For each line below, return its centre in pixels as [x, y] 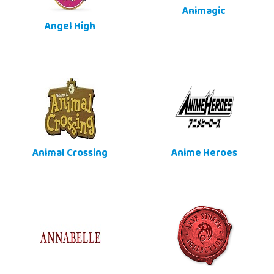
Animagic [204, 13]
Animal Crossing [70, 154]
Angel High [70, 28]
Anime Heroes [204, 154]
